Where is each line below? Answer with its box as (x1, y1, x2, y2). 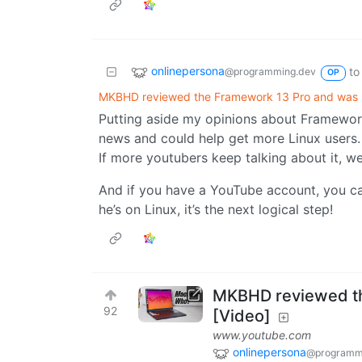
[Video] (213, 306, 271, 326)
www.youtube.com (213, 328, 311, 343)
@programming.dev (225, 65, 316, 78)
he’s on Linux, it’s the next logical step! (99, 201, 333, 218)
